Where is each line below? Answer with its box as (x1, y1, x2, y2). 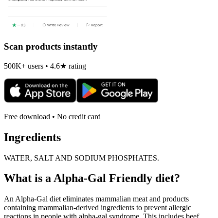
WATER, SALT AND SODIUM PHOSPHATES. (4, 153, 159, 162)
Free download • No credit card (4, 112, 101, 121)
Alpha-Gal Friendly (54, 172, 152, 185)
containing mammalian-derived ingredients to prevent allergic (4, 203, 191, 212)
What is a (4, 172, 54, 185)
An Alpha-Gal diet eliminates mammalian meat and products (4, 195, 189, 203)
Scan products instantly (4, 41, 98, 52)
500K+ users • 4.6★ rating (4, 61, 86, 70)
